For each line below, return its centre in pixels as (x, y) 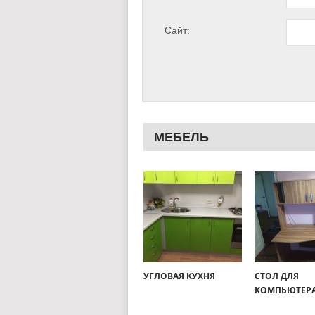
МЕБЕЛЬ (181, 137)
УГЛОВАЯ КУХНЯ (179, 276)
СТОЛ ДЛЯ (277, 276)
